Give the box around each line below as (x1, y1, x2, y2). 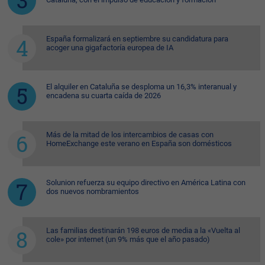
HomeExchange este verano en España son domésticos (46, 139, 232, 148)
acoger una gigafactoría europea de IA (46, 43, 173, 53)
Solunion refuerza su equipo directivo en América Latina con (46, 178, 245, 188)
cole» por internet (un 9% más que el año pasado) (46, 235, 210, 244)
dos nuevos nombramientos (46, 187, 139, 196)
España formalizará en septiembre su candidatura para (46, 34, 228, 44)
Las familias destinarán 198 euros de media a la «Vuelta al (46, 226, 240, 235)
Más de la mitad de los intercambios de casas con (46, 130, 214, 140)
